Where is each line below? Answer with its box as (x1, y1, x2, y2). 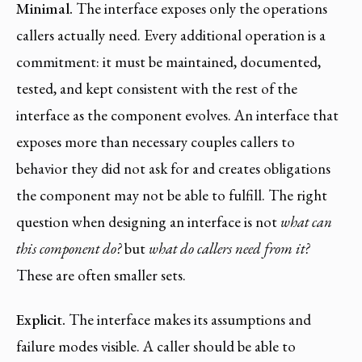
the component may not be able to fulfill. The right (16, 184, 327, 205)
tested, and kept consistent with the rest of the (16, 78, 297, 99)
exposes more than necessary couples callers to (16, 131, 295, 152)
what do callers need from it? (149, 238, 309, 259)
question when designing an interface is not (16, 211, 280, 232)
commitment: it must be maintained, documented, (16, 51, 321, 72)
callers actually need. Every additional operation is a (16, 24, 326, 45)
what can (280, 211, 332, 232)
